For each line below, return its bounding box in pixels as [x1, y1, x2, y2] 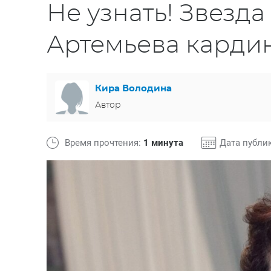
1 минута [143, 137, 183, 148]
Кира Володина [95, 83, 172, 93]
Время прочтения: [65, 137, 143, 148]
